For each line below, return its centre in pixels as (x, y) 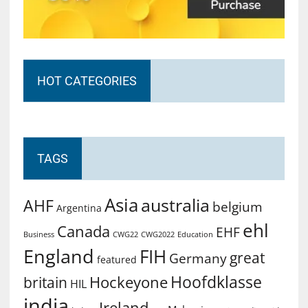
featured (117, 259)
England (58, 256)
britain (45, 282)
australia (175, 205)
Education (195, 234)
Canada (83, 231)
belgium (237, 207)
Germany (198, 258)
